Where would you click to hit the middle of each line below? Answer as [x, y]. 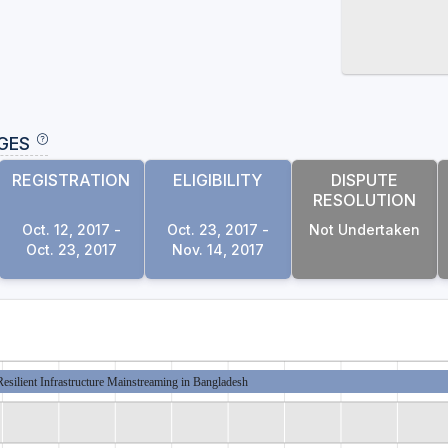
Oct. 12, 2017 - [71, 229]
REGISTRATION [71, 180]
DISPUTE [365, 180]
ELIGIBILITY [218, 180]
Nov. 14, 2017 [217, 249]
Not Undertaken [365, 229]
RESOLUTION [365, 200]
